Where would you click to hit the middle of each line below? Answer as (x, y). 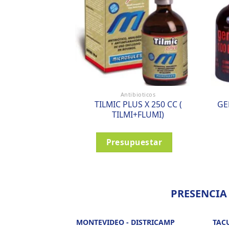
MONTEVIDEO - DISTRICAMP (126, 222)
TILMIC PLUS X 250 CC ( (138, 104)
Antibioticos (138, 94)
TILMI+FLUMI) (138, 114)
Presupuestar (134, 142)
